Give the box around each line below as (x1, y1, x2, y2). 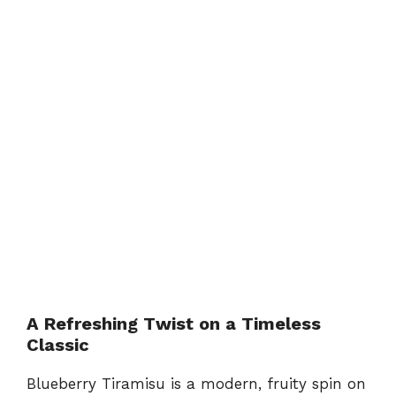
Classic (27, 333, 89, 355)
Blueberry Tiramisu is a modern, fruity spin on (27, 374, 366, 392)
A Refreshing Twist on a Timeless (27, 312, 321, 334)
